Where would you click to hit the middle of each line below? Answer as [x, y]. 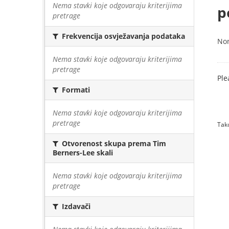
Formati [75, 90]
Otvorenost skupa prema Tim [113, 143]
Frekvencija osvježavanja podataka [122, 36]
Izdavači [75, 206]
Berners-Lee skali [83, 153]
